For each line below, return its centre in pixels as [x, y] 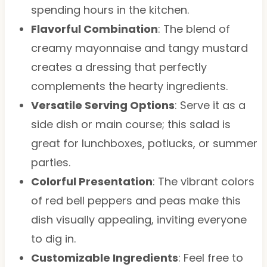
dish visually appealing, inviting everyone [139, 219]
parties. [50, 162]
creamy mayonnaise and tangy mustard [139, 48]
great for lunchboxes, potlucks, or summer [144, 143]
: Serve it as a [210, 105]
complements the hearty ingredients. [129, 86]
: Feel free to [210, 257]
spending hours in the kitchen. [110, 10]
